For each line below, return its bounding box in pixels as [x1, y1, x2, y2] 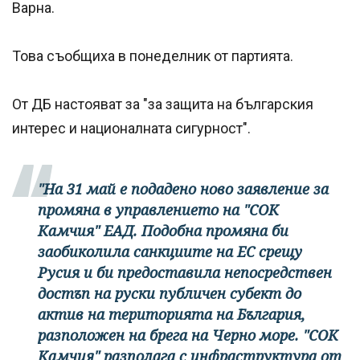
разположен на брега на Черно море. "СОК [38, 325, 338, 346]
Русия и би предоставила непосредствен [38, 263, 332, 283]
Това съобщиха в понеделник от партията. [12, 47, 297, 65]
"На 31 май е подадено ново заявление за [38, 179, 329, 199]
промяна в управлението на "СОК [38, 200, 279, 220]
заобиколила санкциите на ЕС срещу [38, 242, 302, 262]
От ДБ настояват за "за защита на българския [12, 96, 313, 113]
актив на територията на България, [38, 305, 305, 325]
